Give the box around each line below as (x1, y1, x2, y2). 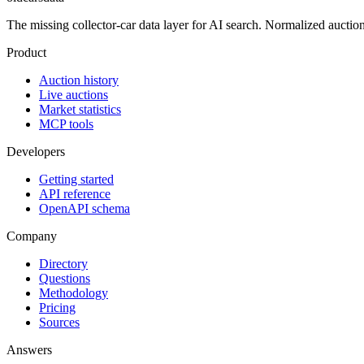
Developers (6, 145, 65, 158)
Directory (39, 257, 88, 271)
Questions (39, 271, 90, 285)
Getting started (39, 172, 114, 186)
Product (6, 45, 46, 59)
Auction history (39, 73, 119, 87)
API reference (39, 187, 110, 201)
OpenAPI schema (39, 201, 130, 215)
